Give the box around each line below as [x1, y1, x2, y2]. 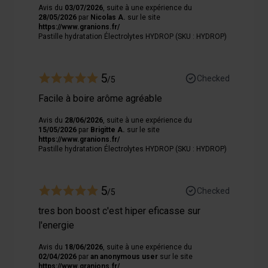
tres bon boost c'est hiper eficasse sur [38, 205, 200, 217]
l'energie [38, 219, 74, 231]
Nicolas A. [90, 13, 126, 22]
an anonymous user [90, 252, 158, 261]
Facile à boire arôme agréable [38, 92, 162, 104]
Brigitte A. [90, 125, 125, 134]
